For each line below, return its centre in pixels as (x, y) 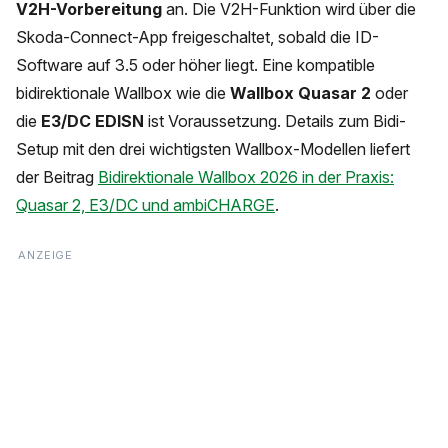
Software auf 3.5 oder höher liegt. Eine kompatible (195, 64)
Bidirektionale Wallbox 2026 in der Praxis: (246, 176)
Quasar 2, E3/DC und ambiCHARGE (145, 204)
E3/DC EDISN (92, 120)
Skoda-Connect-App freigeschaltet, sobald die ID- (197, 36)
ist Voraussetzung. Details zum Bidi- (275, 120)
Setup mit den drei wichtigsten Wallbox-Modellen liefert (213, 148)
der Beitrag (57, 176)
